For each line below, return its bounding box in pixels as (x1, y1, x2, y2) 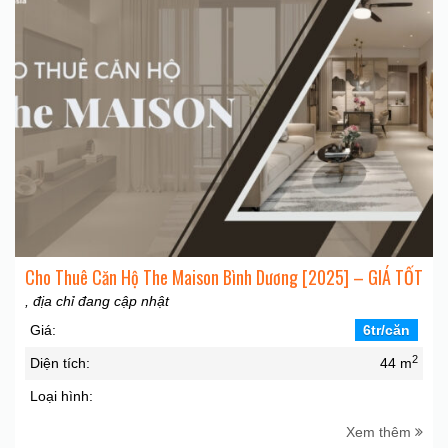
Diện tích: (30, 355, 90, 371)
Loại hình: (30, 388, 93, 404)
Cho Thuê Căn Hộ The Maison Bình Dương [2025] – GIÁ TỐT (25, 264, 423, 290)
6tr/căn (363, 322, 410, 338)
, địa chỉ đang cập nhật (25, 293, 169, 309)
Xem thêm (346, 424, 415, 440)
